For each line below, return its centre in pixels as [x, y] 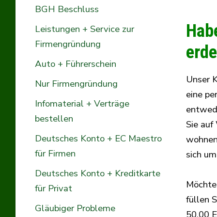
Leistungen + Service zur [85, 29]
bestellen [54, 118]
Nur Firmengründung [76, 84]
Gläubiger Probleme [75, 208]
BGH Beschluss [67, 9]
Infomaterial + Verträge [82, 103]
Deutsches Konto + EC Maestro [98, 138]
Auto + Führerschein [76, 64]
